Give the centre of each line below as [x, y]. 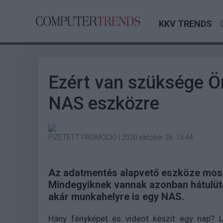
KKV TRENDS [185, 24]
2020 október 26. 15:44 [157, 137]
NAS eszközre [104, 104]
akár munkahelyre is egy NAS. [116, 197]
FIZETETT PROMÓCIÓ [83, 137]
